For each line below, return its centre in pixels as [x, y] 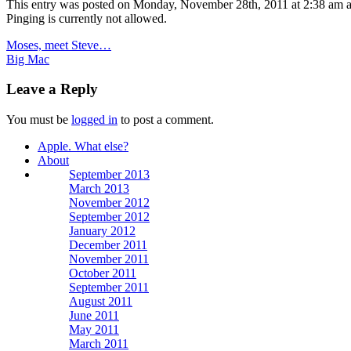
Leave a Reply [52, 89]
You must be [39, 120]
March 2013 [99, 189]
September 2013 [109, 175]
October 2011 [103, 273]
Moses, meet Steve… [59, 45]
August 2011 [101, 302]
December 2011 [108, 245]
